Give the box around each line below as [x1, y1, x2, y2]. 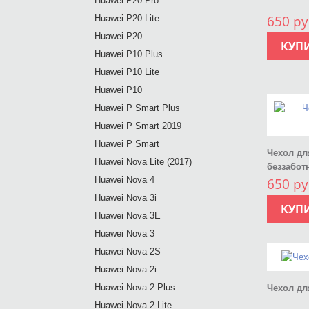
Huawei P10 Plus [94, 49, 163, 59]
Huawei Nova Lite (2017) [94, 157, 192, 167]
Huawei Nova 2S [94, 246, 161, 257]
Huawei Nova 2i [94, 264, 157, 275]
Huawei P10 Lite [94, 67, 159, 77]
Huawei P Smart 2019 [94, 121, 181, 131]
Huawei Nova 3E [94, 210, 161, 221]
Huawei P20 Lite [94, 13, 159, 23]
